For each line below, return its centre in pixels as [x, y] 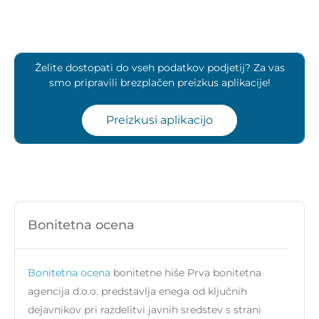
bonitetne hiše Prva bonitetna [187, 273]
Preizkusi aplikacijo [159, 120]
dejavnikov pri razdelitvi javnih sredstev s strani [145, 310]
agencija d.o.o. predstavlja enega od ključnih [137, 292]
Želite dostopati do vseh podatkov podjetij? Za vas [159, 68]
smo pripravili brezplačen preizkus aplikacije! [159, 83]
